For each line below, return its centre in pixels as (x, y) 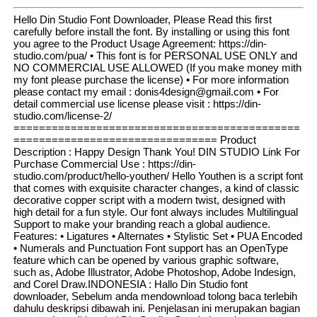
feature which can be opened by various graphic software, (146, 260)
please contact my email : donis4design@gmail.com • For (146, 92)
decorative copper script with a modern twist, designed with (149, 200)
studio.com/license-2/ (62, 116)
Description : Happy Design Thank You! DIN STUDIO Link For (156, 152)
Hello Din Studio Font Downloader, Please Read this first (142, 20)
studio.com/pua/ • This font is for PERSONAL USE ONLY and (155, 56)
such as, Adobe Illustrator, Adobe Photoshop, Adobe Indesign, (154, 272)
